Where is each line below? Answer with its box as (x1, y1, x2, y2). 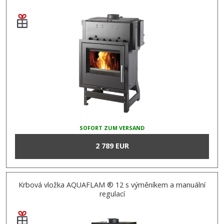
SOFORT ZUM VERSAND (79, 123, 144, 131)
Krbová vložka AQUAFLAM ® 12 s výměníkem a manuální (18, 179, 205, 189)
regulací (99, 188, 125, 198)
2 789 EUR (95, 140, 129, 150)
